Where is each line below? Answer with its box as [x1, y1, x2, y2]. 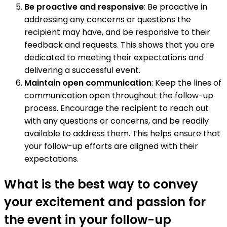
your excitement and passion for [4, 193, 206, 210]
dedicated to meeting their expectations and [24, 51, 204, 63]
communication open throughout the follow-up [24, 89, 213, 101]
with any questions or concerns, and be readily [24, 115, 209, 127]
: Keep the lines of [152, 77, 221, 89]
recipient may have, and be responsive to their [24, 26, 210, 38]
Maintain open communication [24, 77, 152, 89]
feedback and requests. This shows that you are [24, 39, 214, 51]
